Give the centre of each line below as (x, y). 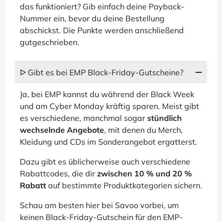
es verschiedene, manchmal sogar (83, 118)
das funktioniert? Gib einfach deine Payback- (102, 6)
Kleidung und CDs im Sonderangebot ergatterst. (109, 142)
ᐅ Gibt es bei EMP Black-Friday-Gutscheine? (102, 72)
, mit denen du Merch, (143, 130)
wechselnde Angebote (62, 130)
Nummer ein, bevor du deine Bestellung (92, 18)
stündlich (165, 118)
